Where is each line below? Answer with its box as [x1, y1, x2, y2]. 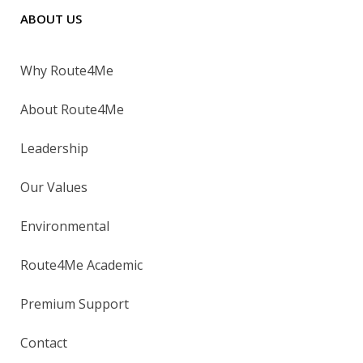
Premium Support [20, 294, 129, 313]
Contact [20, 333, 67, 352]
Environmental [20, 216, 109, 235]
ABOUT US [20, 10, 82, 27]
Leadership [20, 139, 88, 157]
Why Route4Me [20, 61, 113, 79]
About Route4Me [20, 100, 124, 118]
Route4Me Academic [20, 255, 143, 274]
